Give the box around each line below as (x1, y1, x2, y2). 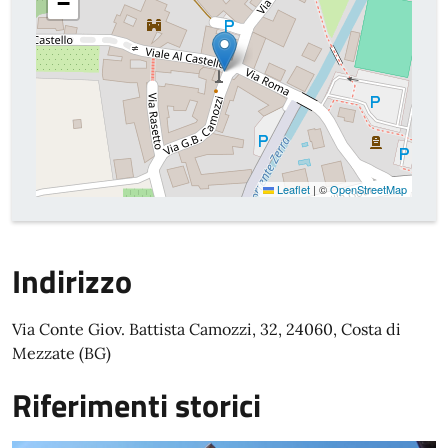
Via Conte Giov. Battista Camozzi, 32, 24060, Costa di (12, 319, 401, 339)
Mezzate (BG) (12, 343, 111, 363)
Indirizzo (12, 257, 132, 305)
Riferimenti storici (12, 381, 261, 429)
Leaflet (274, 181, 310, 197)
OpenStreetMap (330, 181, 407, 197)
